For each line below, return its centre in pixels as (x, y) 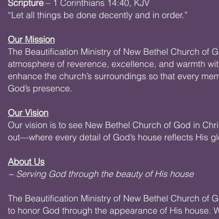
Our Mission (31, 39)
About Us (26, 162)
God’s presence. (41, 88)
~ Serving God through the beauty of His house (101, 174)
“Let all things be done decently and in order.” (98, 15)
